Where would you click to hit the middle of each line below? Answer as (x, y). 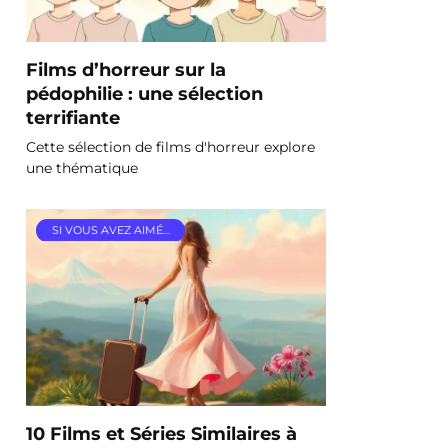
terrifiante (73, 117)
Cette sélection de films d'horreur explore (170, 146)
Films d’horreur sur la (126, 69)
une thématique (82, 167)
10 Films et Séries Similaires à (161, 433)
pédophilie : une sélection (144, 93)
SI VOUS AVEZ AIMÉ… (110, 230)
